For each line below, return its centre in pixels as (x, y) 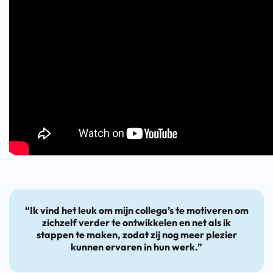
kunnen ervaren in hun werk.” (136, 246)
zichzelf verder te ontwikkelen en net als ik (136, 222)
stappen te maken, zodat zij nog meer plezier (136, 234)
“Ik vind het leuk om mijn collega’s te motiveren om (136, 210)
